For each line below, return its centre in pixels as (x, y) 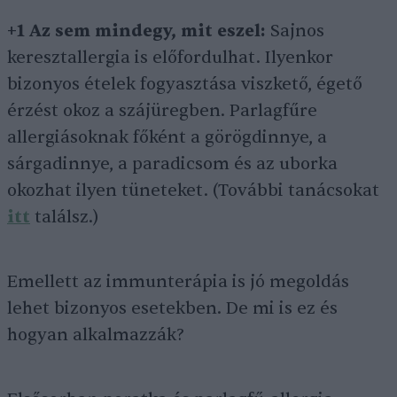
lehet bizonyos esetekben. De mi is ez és (172, 309)
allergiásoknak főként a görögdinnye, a (167, 138)
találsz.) (64, 218)
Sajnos (295, 31)
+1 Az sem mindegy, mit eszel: (136, 31)
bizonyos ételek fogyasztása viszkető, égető (185, 85)
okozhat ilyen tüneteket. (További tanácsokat (193, 191)
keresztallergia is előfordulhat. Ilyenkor (170, 58)
